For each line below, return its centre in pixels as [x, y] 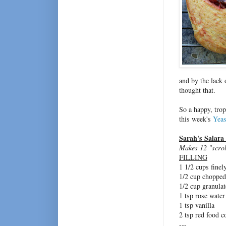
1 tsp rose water [202, 196]
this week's [196, 119]
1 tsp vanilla [197, 205]
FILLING [193, 157]
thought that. [197, 90]
